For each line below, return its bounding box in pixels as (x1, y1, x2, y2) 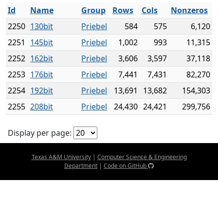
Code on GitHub (104, 162, 148, 170)
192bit (30, 85, 53, 96)
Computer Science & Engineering (97, 153, 187, 161)
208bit (30, 101, 53, 112)
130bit (30, 21, 53, 32)
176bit (30, 69, 53, 80)
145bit (30, 37, 53, 48)
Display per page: (8, 127, 72, 138)
